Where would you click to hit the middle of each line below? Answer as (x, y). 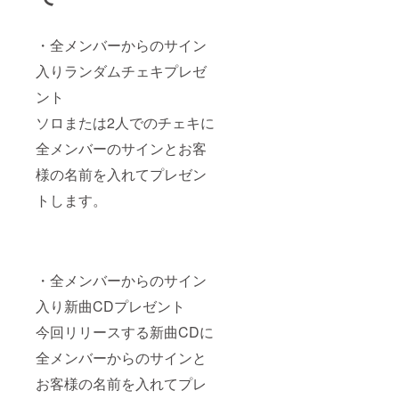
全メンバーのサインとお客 (121, 148)
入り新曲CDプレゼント (110, 305)
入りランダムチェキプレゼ (121, 70)
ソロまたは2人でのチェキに (125, 122)
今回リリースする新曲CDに (125, 331)
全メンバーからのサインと (121, 357)
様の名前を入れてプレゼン (121, 174)
